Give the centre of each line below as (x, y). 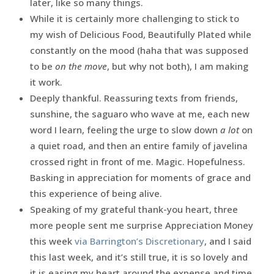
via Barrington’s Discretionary (139, 241)
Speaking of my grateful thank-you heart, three (134, 209)
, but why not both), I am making (177, 66)
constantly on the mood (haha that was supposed (139, 50)
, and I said (228, 241)
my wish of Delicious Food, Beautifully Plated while (140, 34)
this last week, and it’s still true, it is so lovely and (139, 257)
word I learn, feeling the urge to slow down (125, 129)
